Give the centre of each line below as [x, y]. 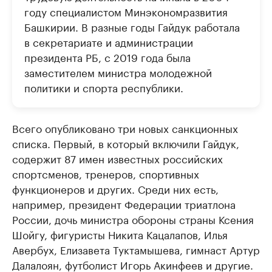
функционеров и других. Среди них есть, [115, 188]
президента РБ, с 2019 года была [107, 56]
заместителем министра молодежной [118, 71]
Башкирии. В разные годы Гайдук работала [132, 26]
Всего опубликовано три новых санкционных [125, 127]
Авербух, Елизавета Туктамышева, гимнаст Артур [136, 249]
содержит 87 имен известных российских [117, 158]
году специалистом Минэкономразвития [126, 11]
